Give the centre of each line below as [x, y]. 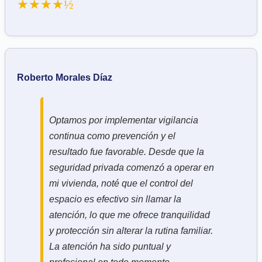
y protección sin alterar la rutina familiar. [131, 230]
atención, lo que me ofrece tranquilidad [130, 215]
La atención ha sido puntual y [110, 246]
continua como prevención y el [112, 136]
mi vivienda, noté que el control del [121, 183]
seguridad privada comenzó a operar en [132, 167]
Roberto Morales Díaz [65, 77]
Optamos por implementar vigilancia [124, 120]
